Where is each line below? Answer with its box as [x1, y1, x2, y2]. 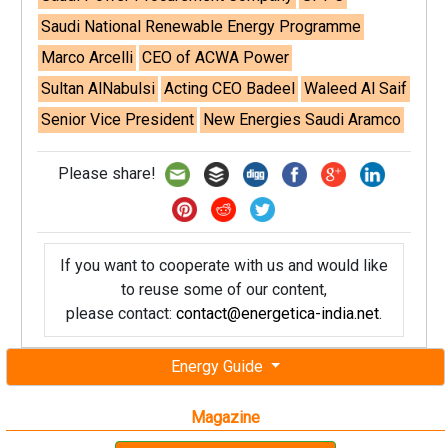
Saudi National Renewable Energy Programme [41, 17, 362, 36]
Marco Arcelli [41, 48, 134, 67]
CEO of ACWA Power [142, 48, 290, 67]
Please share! [57, 163, 160, 183]
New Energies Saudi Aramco [203, 110, 402, 129]
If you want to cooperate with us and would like [59, 256, 388, 275]
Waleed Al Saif [304, 79, 408, 98]
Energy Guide [170, 357, 267, 376]
